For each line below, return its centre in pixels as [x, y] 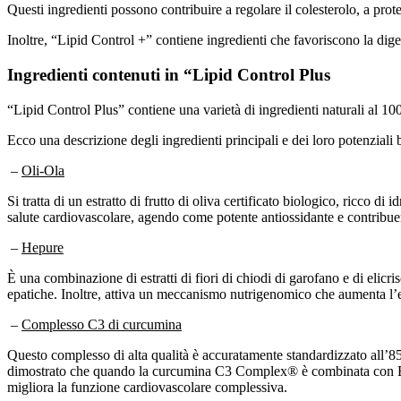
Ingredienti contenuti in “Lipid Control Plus [169, 74]
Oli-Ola [43, 170]
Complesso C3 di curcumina [102, 324]
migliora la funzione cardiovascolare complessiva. [147, 387]
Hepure [43, 247]
